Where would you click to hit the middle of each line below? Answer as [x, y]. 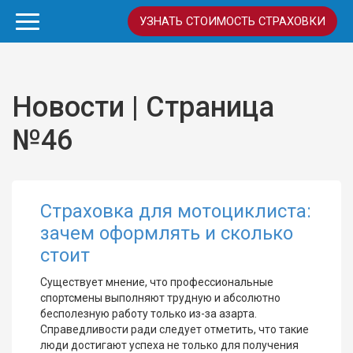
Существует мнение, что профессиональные [157, 282]
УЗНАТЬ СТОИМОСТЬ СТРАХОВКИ [232, 21]
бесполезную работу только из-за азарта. [149, 314]
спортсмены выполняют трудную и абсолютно [160, 298]
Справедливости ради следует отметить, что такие [175, 329]
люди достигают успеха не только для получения [169, 345]
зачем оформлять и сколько [167, 233]
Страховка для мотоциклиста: [176, 211]
